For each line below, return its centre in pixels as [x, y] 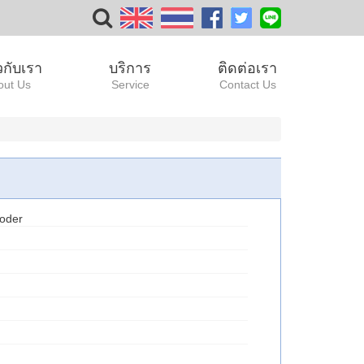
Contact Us [247, 84]
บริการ [130, 68]
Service [130, 84]
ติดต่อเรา [247, 68]
